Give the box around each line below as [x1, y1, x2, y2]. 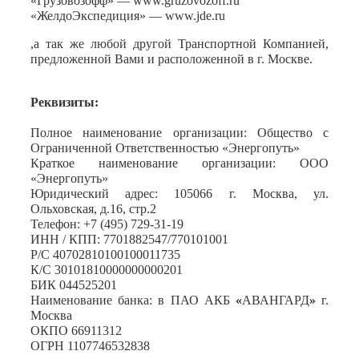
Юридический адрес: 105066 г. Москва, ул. [30, 187, 329, 201]
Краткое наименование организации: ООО [30, 156, 329, 171]
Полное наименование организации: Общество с [30, 126, 329, 140]
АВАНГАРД [241, 293, 309, 308]
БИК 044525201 [30, 278, 117, 292]
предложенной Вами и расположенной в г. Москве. [30, 52, 313, 67]
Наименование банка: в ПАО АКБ [30, 293, 236, 308]
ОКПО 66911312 [30, 324, 122, 338]
